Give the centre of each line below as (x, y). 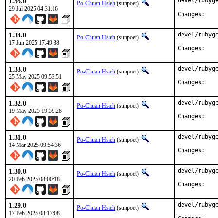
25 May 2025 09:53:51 (35, 77)
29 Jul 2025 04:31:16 (33, 9)
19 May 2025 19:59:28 (35, 111)
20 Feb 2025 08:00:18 (34, 179)
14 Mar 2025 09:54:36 (35, 145)
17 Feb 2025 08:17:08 (34, 213)
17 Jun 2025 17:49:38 (34, 43)
